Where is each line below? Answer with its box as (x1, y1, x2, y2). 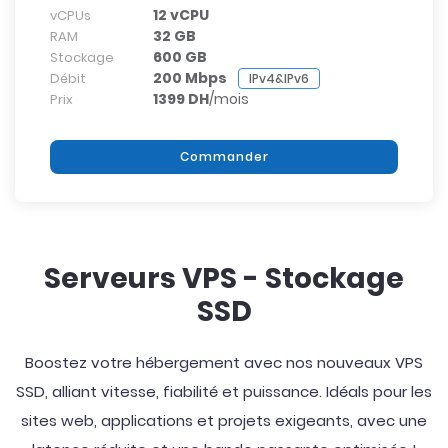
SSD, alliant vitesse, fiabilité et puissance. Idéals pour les (16, 381, 432, 402)
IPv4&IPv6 (249, 70, 309, 87)
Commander (179, 148, 269, 165)
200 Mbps (153, 68, 227, 88)
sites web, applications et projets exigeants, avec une (21, 410, 427, 431)
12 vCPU (153, 5, 209, 25)
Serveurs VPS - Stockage (44, 259, 404, 298)
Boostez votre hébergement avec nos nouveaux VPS (25, 352, 423, 373)
